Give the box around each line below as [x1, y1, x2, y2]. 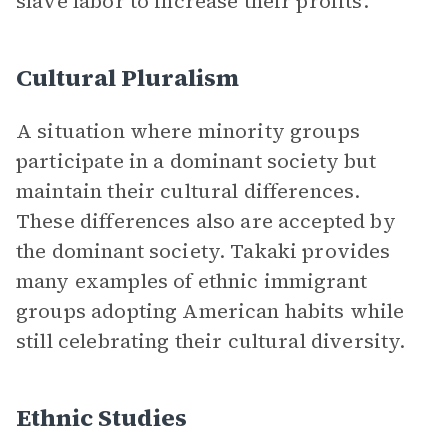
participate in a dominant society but [16, 147, 377, 175]
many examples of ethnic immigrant [16, 267, 367, 295]
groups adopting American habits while [16, 297, 405, 325]
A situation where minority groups [16, 117, 360, 145]
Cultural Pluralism [16, 61, 239, 94]
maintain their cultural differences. [16, 177, 361, 205]
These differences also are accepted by [16, 207, 396, 235]
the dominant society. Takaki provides [16, 237, 391, 265]
